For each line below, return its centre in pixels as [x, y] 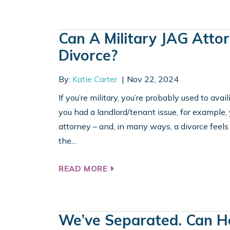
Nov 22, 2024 [152, 79]
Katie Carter [95, 79]
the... [67, 141]
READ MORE [84, 169]
